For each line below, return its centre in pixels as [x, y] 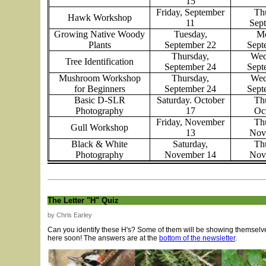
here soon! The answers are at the [103, 238]
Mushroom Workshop [99, 78]
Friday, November [190, 122]
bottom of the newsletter [197, 238]
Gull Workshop [99, 127]
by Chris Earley [70, 215]
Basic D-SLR [99, 100]
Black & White [99, 144]
